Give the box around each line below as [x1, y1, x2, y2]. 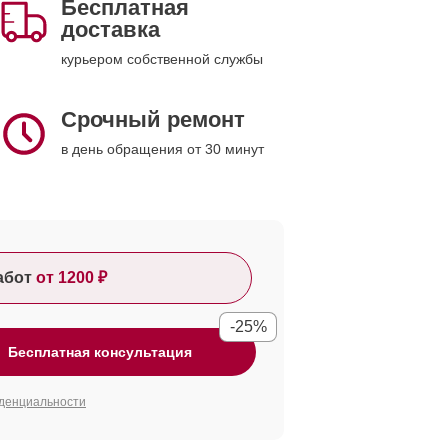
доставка [61, 17, 160, 42]
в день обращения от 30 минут [61, 141, 264, 157]
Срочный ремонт [61, 107, 245, 132]
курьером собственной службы [61, 51, 263, 67]
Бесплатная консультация [8, 344, 192, 360]
